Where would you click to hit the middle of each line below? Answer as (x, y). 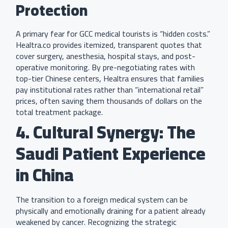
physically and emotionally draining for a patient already (111, 211)
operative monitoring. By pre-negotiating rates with (105, 67)
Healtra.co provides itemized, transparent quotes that (109, 45)
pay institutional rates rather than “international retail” (110, 90)
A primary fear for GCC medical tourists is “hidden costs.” (113, 34)
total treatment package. (59, 112)
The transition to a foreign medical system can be (102, 200)
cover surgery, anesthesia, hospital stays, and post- (106, 56)
